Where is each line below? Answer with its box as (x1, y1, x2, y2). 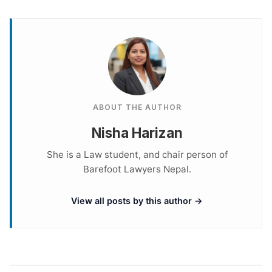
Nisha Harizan (91, 124, 183, 141)
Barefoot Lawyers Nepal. (83, 163, 191, 175)
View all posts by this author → (71, 195, 203, 206)
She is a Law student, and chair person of (46, 148, 228, 160)
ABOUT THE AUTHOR (92, 102, 182, 112)
